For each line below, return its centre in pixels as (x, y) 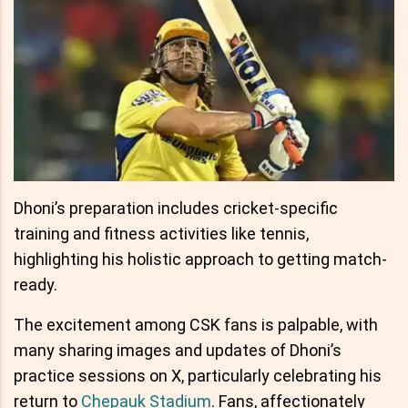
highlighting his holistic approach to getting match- (200, 259)
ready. (36, 284)
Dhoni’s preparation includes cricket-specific (176, 208)
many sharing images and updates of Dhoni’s (178, 350)
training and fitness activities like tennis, (161, 233)
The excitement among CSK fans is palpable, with (196, 324)
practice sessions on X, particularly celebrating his (198, 375)
